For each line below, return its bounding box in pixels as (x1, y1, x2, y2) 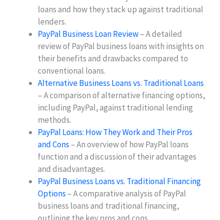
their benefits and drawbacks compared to (38, 53, 189, 64)
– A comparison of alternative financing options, (38, 90, 206, 101)
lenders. (38, 16, 67, 27)
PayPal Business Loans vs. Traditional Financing (38, 176, 201, 187)
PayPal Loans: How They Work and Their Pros (38, 127, 193, 138)
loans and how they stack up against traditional (38, 4, 204, 15)
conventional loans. (38, 65, 106, 77)
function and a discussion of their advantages (38, 151, 197, 163)
